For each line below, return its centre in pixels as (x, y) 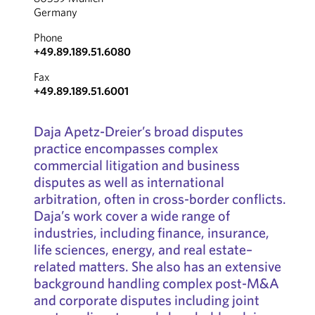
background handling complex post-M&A (156, 283)
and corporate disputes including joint (146, 300)
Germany (55, 12)
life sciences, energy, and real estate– (143, 249)
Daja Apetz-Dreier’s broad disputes (138, 131)
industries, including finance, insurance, (151, 232)
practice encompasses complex (126, 148)
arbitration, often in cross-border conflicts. (160, 199)
